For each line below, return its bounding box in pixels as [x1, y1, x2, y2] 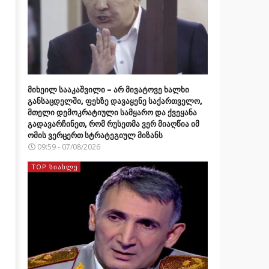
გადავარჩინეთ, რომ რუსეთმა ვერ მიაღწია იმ [27, 118, 199, 129]
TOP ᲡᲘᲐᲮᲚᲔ [31, 162, 78, 171]
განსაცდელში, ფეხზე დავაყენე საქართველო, [27, 95, 202, 106]
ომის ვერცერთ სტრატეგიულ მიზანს [27, 129, 163, 141]
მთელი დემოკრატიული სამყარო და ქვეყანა [27, 106, 197, 118]
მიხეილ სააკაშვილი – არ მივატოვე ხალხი [27, 83, 189, 95]
